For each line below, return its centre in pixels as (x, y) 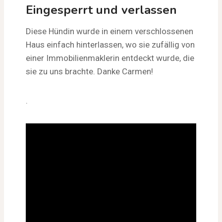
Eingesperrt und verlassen (101, 10)
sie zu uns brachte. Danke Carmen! (89, 71)
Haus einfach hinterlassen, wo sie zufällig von (110, 44)
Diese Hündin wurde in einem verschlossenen (110, 31)
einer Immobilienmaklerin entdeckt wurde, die (110, 58)
